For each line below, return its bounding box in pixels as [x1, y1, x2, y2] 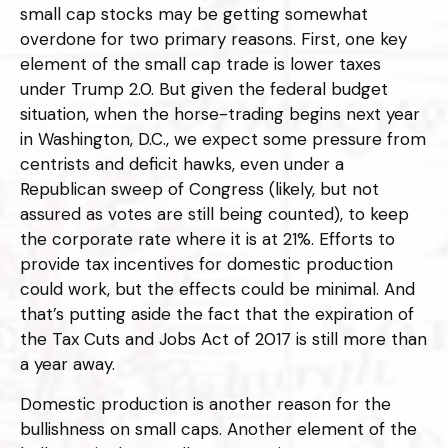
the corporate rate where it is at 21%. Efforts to [20, 227, 395, 250]
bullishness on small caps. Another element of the [20, 417, 417, 440]
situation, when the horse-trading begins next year [20, 102, 420, 125]
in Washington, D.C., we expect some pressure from [20, 127, 426, 150]
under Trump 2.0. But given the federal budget [20, 77, 388, 100]
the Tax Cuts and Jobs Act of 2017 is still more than [20, 327, 427, 350]
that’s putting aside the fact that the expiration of [20, 302, 414, 325]
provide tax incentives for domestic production [20, 252, 393, 275]
